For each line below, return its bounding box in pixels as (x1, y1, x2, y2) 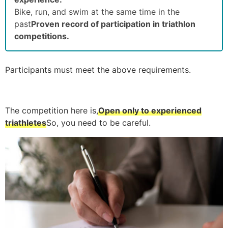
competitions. (14, 31, 69, 41)
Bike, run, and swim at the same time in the (14, 6, 180, 17)
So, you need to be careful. (46, 117, 151, 128)
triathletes (5, 117, 46, 128)
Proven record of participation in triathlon (31, 18, 195, 29)
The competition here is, (5, 105, 98, 116)
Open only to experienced (98, 105, 202, 116)
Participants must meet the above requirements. (5, 64, 191, 75)
